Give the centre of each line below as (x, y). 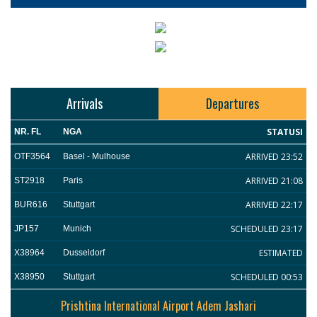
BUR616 (31, 205)
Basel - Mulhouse (97, 157)
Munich (77, 229)
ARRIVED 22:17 (274, 205)
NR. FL (28, 132)
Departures (232, 104)
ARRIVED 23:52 (274, 157)
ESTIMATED (281, 253)
